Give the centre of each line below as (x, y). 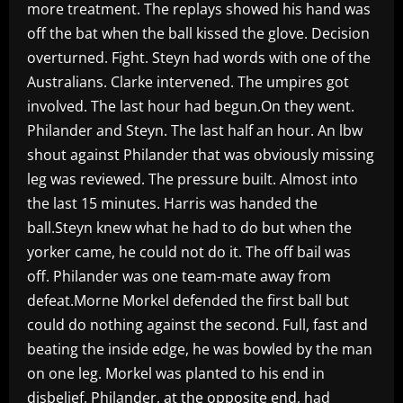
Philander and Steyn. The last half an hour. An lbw (195, 130)
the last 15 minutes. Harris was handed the (172, 203)
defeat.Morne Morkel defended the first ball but (188, 300)
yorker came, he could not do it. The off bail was (189, 251)
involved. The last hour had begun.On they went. (191, 106)
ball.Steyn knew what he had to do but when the (189, 227)
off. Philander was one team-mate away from (179, 276)
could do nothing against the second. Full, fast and (197, 324)
